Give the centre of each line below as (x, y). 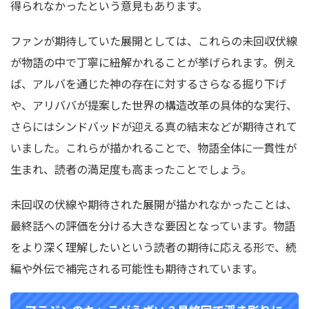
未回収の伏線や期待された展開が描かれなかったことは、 (154, 204)
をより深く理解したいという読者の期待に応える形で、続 (153, 247)
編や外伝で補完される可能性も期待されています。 (137, 268)
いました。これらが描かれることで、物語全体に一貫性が (153, 148)
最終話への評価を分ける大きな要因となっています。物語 (153, 226)
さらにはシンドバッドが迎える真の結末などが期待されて (154, 126)
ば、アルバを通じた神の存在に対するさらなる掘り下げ (148, 83)
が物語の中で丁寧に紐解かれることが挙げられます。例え (153, 62)
